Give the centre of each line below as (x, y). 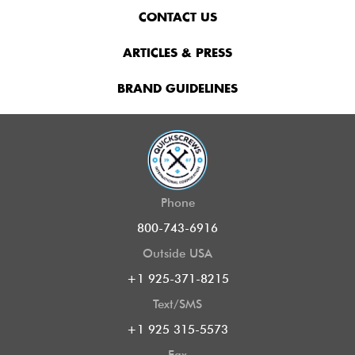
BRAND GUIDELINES (177, 90)
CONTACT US (177, 18)
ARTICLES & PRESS (177, 54)
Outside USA (177, 254)
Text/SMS (177, 305)
